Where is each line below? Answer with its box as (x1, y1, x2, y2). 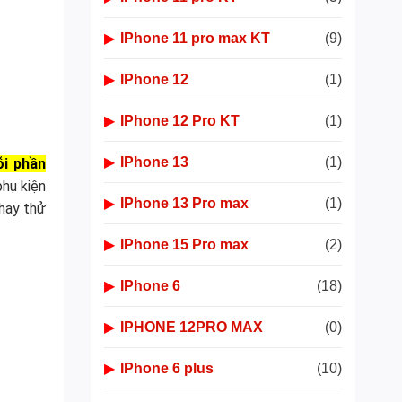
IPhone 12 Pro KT (120, 113, 240, 128)
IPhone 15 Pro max (120, 237, 249, 252)
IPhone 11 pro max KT (120, 31, 270, 46)
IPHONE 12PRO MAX (120, 319, 263, 335)
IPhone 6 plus (120, 361, 214, 376)
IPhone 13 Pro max (120, 196, 249, 211)
